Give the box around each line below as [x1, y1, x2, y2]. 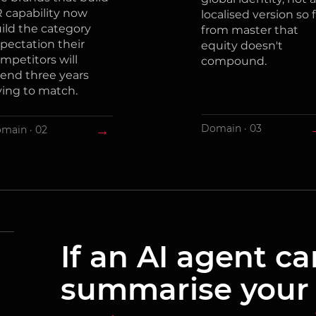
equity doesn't [200, 39, 283, 52]
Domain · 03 [200, 122, 262, 135]
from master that [200, 23, 298, 37]
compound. [200, 54, 267, 68]
